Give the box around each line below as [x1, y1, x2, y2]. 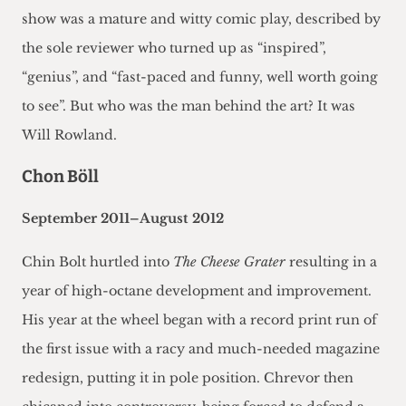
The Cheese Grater [173, 254, 285, 271]
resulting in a [285, 254, 377, 271]
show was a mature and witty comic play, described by [22, 11, 381, 28]
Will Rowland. [22, 127, 117, 144]
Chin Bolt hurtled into [22, 254, 173, 271]
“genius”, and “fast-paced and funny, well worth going [22, 69, 378, 86]
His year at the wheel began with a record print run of [22, 312, 377, 329]
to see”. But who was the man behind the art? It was [22, 98, 355, 115]
